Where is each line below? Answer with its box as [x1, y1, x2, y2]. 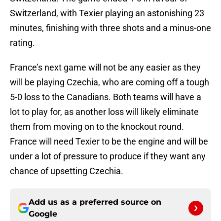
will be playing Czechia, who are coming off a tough [10, 77, 209, 88]
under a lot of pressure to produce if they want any [10, 151, 206, 162]
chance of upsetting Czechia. [10, 166, 123, 177]
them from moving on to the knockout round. [10, 121, 184, 132]
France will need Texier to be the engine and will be [10, 136, 208, 147]
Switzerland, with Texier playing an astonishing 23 [10, 8, 204, 19]
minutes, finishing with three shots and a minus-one [10, 23, 211, 34]
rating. [10, 37, 35, 48]
